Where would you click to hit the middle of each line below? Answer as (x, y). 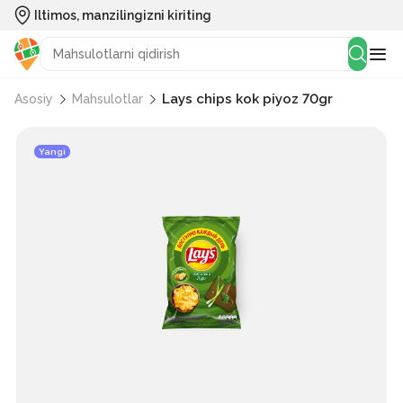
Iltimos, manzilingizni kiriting (123, 15)
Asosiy (34, 99)
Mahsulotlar (107, 99)
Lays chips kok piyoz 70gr (247, 99)
